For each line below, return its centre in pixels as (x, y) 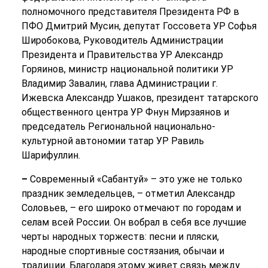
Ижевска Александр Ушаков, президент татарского (140, 98)
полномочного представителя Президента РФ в (130, 12)
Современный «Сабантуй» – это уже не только (136, 179)
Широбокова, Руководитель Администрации (122, 41)
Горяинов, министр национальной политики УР (127, 69)
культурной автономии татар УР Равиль (112, 141)
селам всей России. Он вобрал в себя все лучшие (134, 223)
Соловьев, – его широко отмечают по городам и (131, 208)
